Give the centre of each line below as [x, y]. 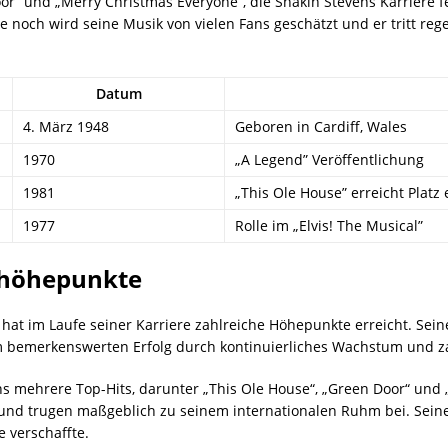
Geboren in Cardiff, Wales [321, 127]
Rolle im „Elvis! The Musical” [329, 226]
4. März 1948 [66, 127]
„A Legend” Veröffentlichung [329, 160]
